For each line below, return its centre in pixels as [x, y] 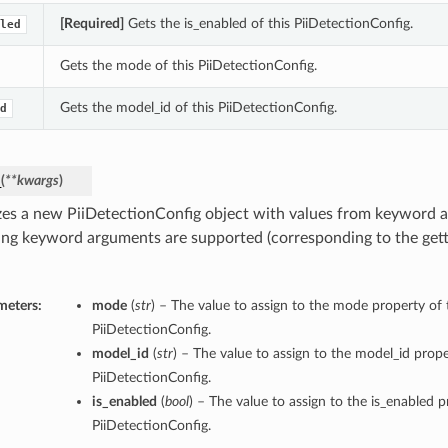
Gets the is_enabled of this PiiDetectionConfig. [268, 24]
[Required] [91, 24]
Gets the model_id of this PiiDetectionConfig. [198, 108]
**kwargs [31, 181]
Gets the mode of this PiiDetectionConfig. [188, 66]
